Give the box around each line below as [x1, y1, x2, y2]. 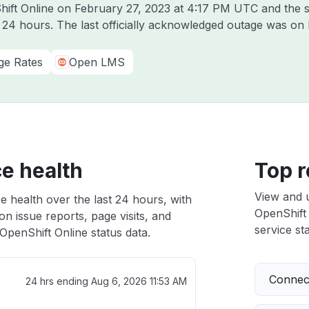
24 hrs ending [25, 275, 91, 287]
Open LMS [69, 55, 125, 69]
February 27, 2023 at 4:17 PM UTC [74, 1, 258, 15]
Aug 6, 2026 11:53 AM [90, 275, 187, 287]
